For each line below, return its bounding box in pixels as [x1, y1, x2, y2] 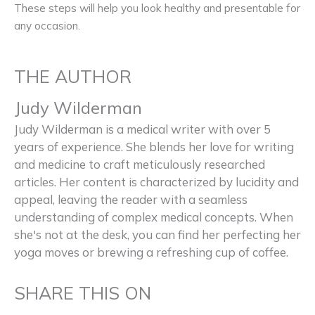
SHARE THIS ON [14, 282, 151, 304]
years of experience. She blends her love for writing [14, 139, 294, 154]
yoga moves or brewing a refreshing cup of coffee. [14, 244, 288, 259]
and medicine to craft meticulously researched [14, 156, 265, 172]
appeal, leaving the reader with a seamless [14, 191, 247, 207]
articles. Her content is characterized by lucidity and [14, 174, 299, 189]
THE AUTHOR [14, 65, 131, 87]
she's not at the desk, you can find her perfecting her [14, 226, 301, 242]
